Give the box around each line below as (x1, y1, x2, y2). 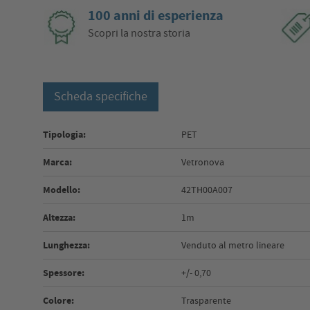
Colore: (43, 294, 75, 308)
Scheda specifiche (54, 89, 148, 105)
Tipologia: (43, 128, 86, 142)
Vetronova (181, 156, 225, 169)
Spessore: (43, 266, 85, 280)
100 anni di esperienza (88, 6, 224, 26)
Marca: (43, 156, 73, 170)
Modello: (43, 183, 81, 197)
